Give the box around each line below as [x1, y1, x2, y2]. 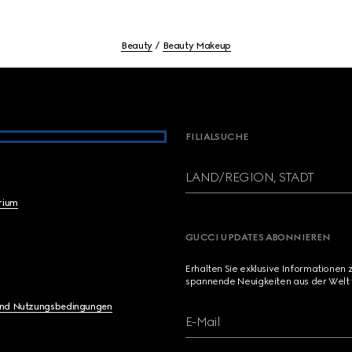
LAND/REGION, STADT [185, 170, 314, 185]
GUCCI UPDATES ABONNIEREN [185, 232, 331, 243]
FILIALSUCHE [185, 131, 249, 142]
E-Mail [185, 314, 221, 329]
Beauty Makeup [162, 40, 231, 51]
